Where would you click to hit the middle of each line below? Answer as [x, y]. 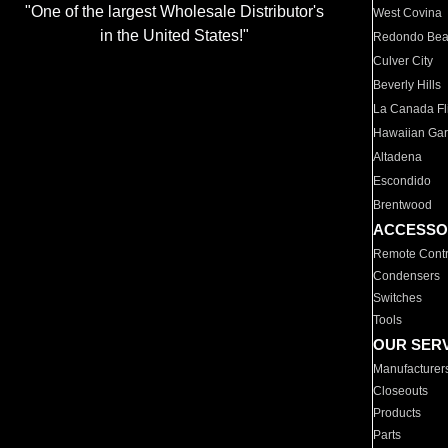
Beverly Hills [407, 85]
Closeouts [401, 391]
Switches [398, 298]
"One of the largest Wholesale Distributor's [174, 12]
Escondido [402, 181]
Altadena [398, 157]
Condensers [407, 276]
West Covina [408, 13]
